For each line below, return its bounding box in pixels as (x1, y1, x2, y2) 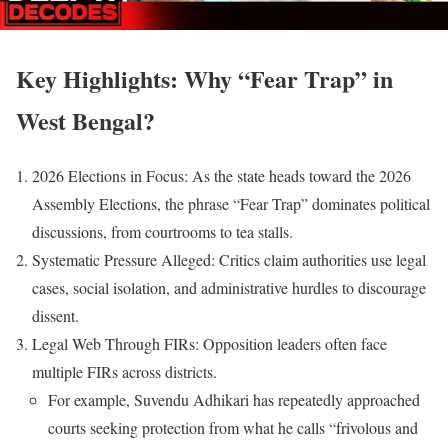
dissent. (32, 304, 79, 326)
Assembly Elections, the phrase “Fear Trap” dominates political (32, 192, 430, 214)
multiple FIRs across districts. (32, 360, 217, 382)
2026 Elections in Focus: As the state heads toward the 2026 (32, 164, 411, 186)
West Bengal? (16, 102, 155, 138)
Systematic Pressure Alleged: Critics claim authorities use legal (32, 248, 426, 270)
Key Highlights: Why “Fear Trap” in (16, 60, 393, 96)
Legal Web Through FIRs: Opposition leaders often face (32, 332, 387, 354)
